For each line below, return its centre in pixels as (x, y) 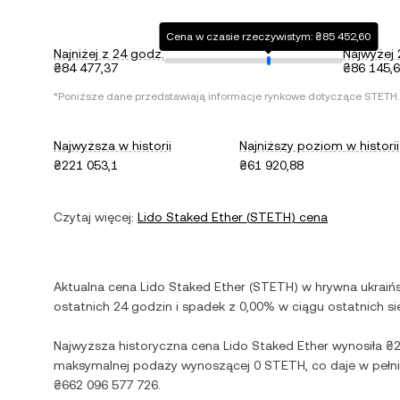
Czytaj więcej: (94, 217)
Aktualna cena (97, 287)
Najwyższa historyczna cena (138, 346)
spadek (204, 306)
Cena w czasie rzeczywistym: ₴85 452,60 (269, 37)
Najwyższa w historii (112, 146)
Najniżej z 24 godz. (109, 54)
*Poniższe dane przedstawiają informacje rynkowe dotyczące (209, 96)
